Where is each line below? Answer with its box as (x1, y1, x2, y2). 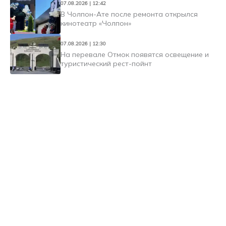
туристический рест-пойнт (61, 59, 152, 68)
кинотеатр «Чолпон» (61, 18, 131, 28)
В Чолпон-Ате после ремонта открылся (61, 9, 198, 19)
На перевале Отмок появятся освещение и (61, 49, 209, 59)
